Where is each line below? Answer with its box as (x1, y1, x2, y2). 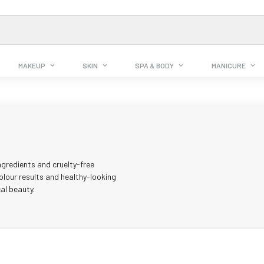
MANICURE (211, 61, 246, 70)
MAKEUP (18, 61, 46, 70)
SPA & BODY (135, 61, 174, 70)
